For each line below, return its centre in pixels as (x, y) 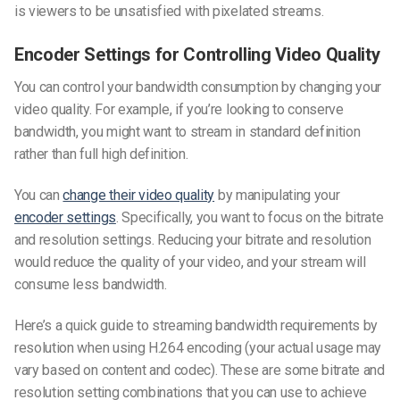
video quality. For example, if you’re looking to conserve (179, 110)
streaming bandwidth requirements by (265, 325)
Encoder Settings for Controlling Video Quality (197, 55)
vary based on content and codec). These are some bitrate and (200, 370)
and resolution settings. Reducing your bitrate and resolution (193, 240)
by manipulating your (277, 196)
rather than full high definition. (101, 154)
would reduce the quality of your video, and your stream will (190, 262)
